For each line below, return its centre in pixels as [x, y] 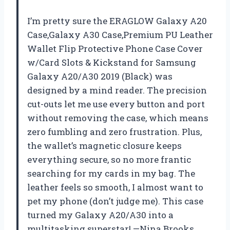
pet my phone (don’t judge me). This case [115, 201]
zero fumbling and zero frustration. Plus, [114, 131]
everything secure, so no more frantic [109, 159]
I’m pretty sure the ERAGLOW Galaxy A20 [117, 21]
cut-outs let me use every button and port [116, 104]
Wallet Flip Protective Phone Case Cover [115, 48]
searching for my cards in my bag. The [111, 173]
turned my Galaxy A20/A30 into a [100, 215]
